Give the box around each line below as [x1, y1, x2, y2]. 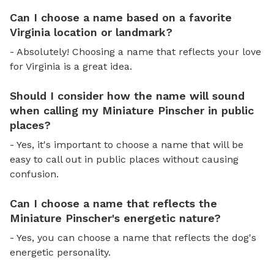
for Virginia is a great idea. [10, 60, 132, 72]
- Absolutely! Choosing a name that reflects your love [10, 45, 261, 57]
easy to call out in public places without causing [10, 153, 239, 165]
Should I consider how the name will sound [10, 89, 245, 102]
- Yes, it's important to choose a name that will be [10, 138, 243, 150]
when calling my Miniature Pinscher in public [10, 103, 254, 117]
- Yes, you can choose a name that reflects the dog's [10, 231, 256, 243]
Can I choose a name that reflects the [10, 196, 217, 210]
